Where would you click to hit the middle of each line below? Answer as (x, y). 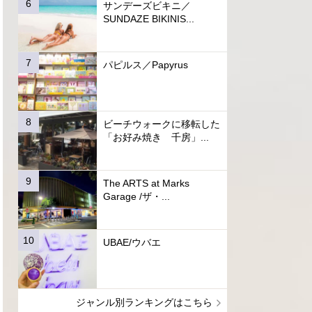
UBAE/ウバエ (132, 243)
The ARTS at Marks (146, 184)
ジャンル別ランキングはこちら (144, 302)
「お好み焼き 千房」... (156, 138)
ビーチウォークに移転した (161, 124)
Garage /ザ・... (136, 197)
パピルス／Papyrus (145, 65)
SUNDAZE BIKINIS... (148, 19)
